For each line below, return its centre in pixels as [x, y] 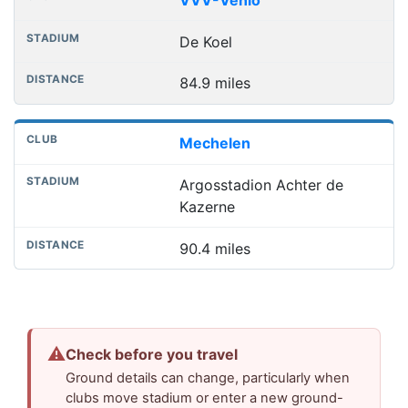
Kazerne [207, 207]
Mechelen [214, 143]
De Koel [205, 41]
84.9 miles [214, 83]
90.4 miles [214, 248]
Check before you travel [152, 355]
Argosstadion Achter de [261, 185]
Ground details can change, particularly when [208, 378]
